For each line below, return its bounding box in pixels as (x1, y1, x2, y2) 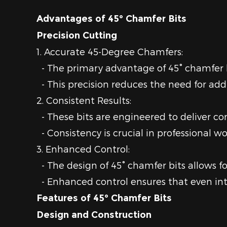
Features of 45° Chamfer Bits (36, 193, 172, 204)
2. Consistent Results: (36, 95, 131, 105)
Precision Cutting (36, 30, 117, 41)
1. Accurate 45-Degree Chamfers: (36, 46, 183, 57)
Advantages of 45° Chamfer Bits (36, 13, 186, 24)
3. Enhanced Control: (36, 143, 130, 154)
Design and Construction (36, 209, 152, 220)
